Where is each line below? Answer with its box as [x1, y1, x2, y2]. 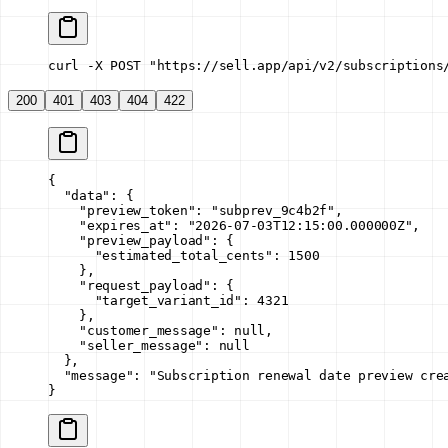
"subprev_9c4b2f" [210, 203, 335, 219]
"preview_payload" [48, 233, 211, 249]
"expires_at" [48, 218, 172, 234]
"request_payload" [48, 278, 211, 294]
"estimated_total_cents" [48, 248, 273, 264]
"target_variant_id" [48, 293, 242, 309]
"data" [48, 188, 110, 204]
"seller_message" [48, 338, 203, 354]
